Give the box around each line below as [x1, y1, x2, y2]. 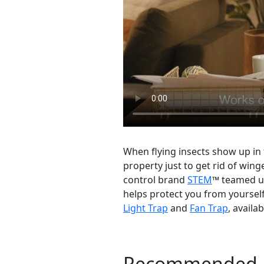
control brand [123, 173, 187, 187]
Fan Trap [190, 202, 228, 215]
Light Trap [123, 202, 168, 215]
